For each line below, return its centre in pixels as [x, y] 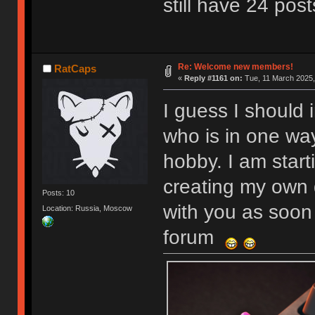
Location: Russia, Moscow [88, 208]
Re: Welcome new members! [235, 67]
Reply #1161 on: [213, 78]
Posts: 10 [59, 193]
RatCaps [75, 69]
